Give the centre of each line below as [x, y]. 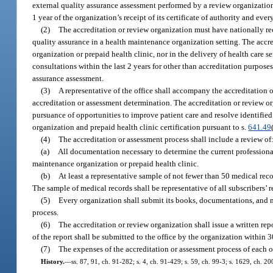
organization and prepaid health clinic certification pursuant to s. [140, 127]
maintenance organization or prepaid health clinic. [116, 163]
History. [52, 261]
